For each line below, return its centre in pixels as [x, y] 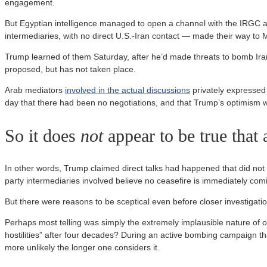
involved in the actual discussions [128, 90]
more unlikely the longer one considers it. [82, 248]
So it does [43, 136]
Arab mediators [35, 90]
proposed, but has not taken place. [70, 69]
